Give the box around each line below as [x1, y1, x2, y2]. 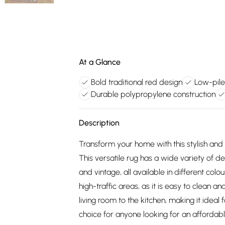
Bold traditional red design [91, 77, 182, 87]
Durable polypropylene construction [91, 89, 215, 99]
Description [79, 118, 120, 128]
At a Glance [79, 57, 121, 67]
